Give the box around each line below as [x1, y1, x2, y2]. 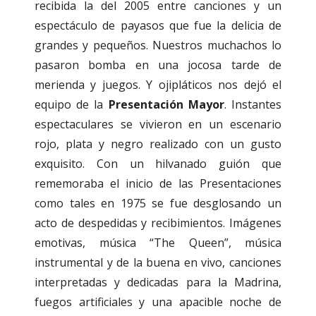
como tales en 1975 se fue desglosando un [35, 195, 281, 212]
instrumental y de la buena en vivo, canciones [35, 255, 281, 271]
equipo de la [35, 97, 109, 113]
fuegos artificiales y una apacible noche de [35, 294, 281, 310]
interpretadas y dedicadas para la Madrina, [35, 274, 281, 291]
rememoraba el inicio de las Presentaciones [35, 176, 281, 192]
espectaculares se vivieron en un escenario [35, 116, 281, 133]
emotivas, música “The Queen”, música [35, 235, 281, 251]
